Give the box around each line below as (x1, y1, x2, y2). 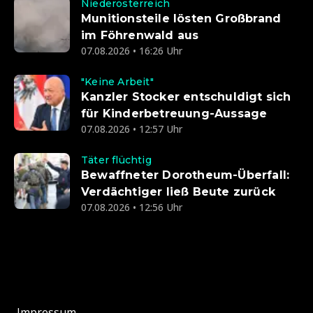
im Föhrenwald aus (81, 29, 199, 43)
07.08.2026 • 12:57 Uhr (81, 122, 182, 136)
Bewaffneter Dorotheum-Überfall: (81, 168, 290, 182)
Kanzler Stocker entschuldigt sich (81, 90, 291, 104)
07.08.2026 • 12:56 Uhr (81, 201, 182, 214)
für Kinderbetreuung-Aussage (81, 107, 268, 121)
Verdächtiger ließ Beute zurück (81, 185, 275, 199)
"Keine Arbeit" (81, 75, 154, 89)
